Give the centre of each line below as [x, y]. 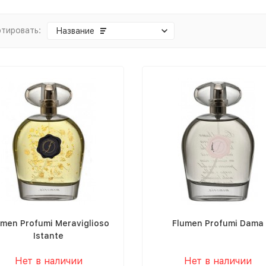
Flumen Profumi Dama [218, 223]
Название [75, 31]
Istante [48, 236]
